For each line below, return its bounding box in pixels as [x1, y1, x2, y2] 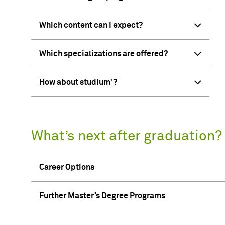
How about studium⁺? [39, 78, 117, 87]
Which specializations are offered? [39, 50, 168, 58]
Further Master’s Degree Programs [39, 192, 165, 200]
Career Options [39, 163, 94, 172]
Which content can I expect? [39, 21, 143, 30]
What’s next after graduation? [31, 129, 222, 144]
